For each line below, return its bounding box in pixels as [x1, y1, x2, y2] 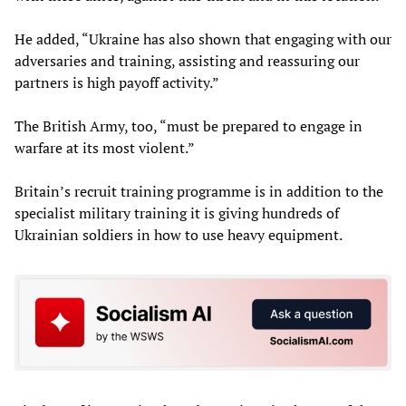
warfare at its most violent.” [14, 138, 195, 159]
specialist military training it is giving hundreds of [14, 203, 339, 224]
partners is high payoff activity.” [14, 72, 219, 93]
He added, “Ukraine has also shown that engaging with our [14, 29, 391, 50]
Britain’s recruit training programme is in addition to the [14, 181, 383, 202]
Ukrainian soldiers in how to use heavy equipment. [14, 225, 343, 246]
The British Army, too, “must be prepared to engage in [14, 116, 362, 137]
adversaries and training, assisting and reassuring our [14, 51, 360, 72]
